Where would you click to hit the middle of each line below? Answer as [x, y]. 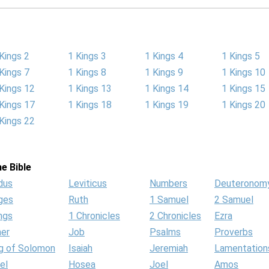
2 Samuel [234, 200]
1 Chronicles [94, 216]
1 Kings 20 [243, 105]
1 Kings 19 [167, 105]
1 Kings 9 [164, 72]
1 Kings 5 [241, 56]
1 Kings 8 [87, 72]
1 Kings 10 [243, 72]
